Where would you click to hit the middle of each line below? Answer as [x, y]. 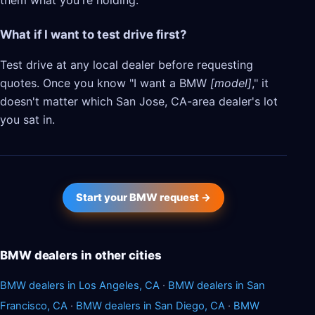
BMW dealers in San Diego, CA [150, 306]
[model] [231, 83]
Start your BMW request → [143, 198]
